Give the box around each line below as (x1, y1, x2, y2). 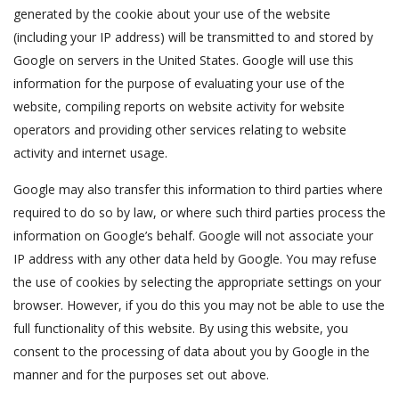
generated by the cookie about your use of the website (13, 5, 330, 22)
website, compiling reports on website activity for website (13, 98, 345, 115)
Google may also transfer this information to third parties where (13, 181, 383, 198)
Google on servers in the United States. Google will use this (13, 52, 354, 69)
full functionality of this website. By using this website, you (13, 320, 348, 337)
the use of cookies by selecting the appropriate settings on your (13, 273, 381, 290)
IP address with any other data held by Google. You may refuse (13, 250, 377, 267)
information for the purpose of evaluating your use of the (13, 75, 345, 92)
